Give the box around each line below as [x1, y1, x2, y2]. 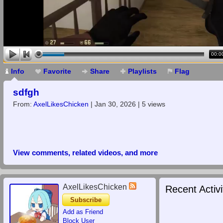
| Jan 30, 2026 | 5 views [89, 100, 165, 109]
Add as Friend [63, 208, 103, 216]
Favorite [43, 67, 71, 75]
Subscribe [70, 196, 102, 204]
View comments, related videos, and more [13, 148, 158, 157]
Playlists [128, 67, 157, 75]
